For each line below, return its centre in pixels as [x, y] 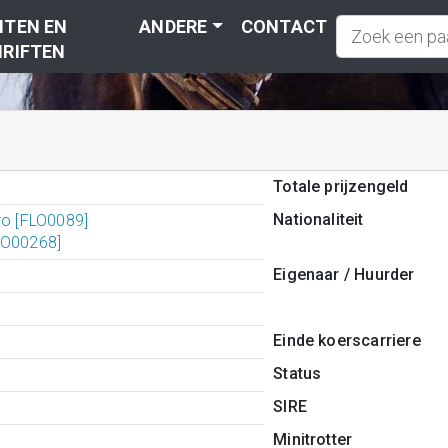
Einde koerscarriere [347, 341]
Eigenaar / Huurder [344, 275]
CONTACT [284, 26]
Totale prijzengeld [341, 187]
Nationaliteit [318, 220]
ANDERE [173, 26]
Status [297, 374]
